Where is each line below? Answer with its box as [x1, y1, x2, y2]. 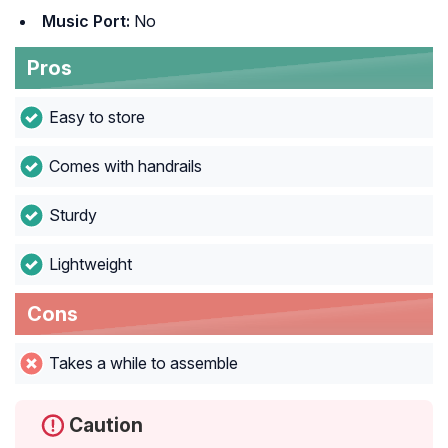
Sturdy [48, 205, 97, 226]
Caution [69, 413, 143, 438]
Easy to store [48, 107, 145, 128]
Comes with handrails [48, 156, 202, 177]
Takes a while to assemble [48, 353, 238, 374]
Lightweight [48, 254, 132, 275]
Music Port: [42, 11, 130, 32]
